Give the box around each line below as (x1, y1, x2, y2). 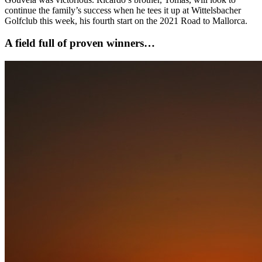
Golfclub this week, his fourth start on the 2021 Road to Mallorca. (5, 15, 247, 26)
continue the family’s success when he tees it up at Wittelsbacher (5, 5, 241, 15)
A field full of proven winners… (5, 37, 155, 50)
